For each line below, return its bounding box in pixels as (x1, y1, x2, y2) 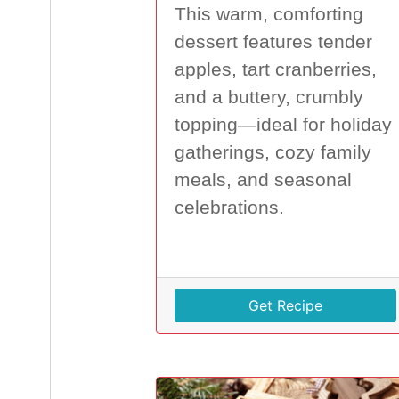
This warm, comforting (174, 4, 363, 26)
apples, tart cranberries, (174, 59, 377, 81)
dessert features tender (174, 31, 372, 53)
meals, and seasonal (174, 169, 352, 191)
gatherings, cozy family (174, 142, 371, 164)
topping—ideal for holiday (174, 114, 392, 136)
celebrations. (174, 197, 284, 219)
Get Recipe (248, 297, 322, 315)
